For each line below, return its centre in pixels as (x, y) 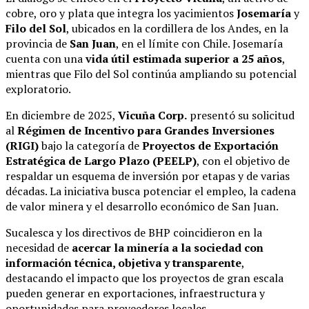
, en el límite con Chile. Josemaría (199, 44)
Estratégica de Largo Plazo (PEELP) (101, 161)
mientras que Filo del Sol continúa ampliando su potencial (151, 74)
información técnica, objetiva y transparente (123, 263)
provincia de (38, 44)
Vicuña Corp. (152, 116)
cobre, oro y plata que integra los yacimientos (121, 13)
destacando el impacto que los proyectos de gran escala (144, 278)
